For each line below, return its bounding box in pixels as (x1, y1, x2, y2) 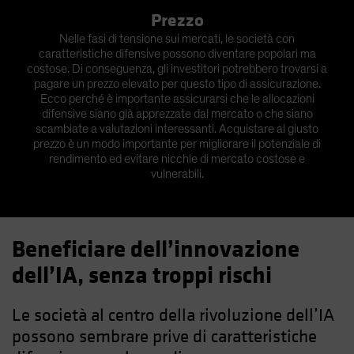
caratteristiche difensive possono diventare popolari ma (38, 47, 316, 60)
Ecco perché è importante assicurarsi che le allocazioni (40, 92, 314, 105)
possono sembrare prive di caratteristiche (12, 325, 317, 348)
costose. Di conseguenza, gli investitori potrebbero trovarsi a (27, 62, 327, 75)
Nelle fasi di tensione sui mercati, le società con (59, 32, 295, 45)
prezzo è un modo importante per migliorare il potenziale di (33, 137, 321, 150)
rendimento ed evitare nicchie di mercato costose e (49, 152, 305, 165)
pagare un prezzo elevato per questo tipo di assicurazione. (33, 77, 321, 90)
